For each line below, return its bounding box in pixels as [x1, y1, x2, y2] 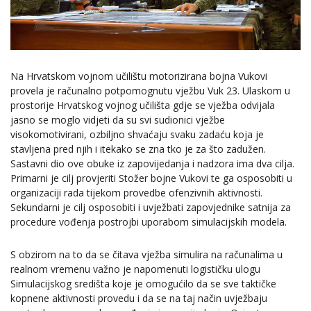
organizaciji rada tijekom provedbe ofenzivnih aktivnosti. [10, 185, 262, 199]
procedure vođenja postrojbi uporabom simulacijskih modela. [10, 215, 287, 228]
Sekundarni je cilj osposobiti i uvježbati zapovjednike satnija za [10, 200, 291, 214]
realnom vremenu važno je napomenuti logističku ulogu [10, 262, 260, 276]
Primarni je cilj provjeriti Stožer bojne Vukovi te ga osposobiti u [10, 171, 292, 185]
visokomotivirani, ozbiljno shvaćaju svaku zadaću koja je [10, 127, 264, 141]
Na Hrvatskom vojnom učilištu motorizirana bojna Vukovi [10, 69, 267, 83]
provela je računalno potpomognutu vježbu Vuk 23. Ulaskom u [10, 83, 290, 97]
